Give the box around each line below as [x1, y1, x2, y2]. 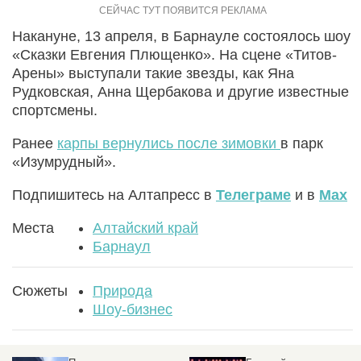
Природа [93, 282, 152, 299]
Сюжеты [12, 282, 68, 299]
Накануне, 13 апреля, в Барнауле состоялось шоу [12, 27, 351, 44]
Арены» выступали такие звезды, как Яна [12, 64, 294, 81]
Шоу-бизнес [93, 301, 172, 317]
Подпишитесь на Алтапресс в [12, 186, 216, 203]
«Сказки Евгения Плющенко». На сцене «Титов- [12, 46, 337, 63]
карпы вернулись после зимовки [57, 135, 280, 151]
